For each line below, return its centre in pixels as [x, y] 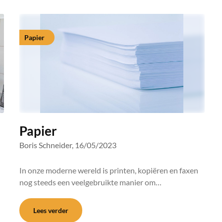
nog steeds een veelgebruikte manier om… [90, 182]
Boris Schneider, [46, 145]
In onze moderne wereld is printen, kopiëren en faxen [109, 170]
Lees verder [51, 210]
